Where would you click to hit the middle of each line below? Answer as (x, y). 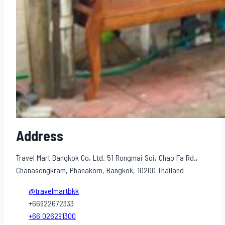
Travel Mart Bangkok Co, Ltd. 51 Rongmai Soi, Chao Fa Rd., (107, 158)
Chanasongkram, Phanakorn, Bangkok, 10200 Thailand (100, 171)
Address (40, 137)
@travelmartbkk (54, 191)
